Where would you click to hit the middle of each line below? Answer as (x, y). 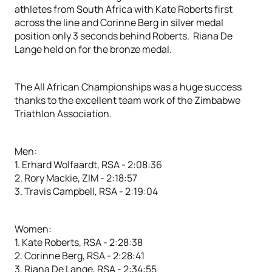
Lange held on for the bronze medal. (93, 49)
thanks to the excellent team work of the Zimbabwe (127, 100)
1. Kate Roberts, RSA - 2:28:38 (79, 242)
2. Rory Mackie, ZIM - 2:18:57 (76, 178)
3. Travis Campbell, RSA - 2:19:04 (86, 191)
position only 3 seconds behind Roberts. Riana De (124, 36)
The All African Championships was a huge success (128, 87)
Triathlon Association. (63, 114)
